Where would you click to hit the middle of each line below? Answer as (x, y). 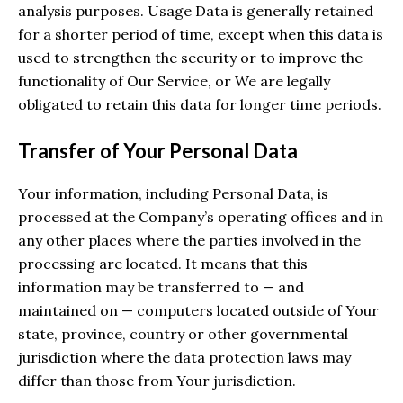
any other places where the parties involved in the (189, 241)
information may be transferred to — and (161, 287)
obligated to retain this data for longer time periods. (200, 104)
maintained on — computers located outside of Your (198, 311)
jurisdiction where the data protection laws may (184, 358)
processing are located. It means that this (163, 264)
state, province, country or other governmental (183, 334)
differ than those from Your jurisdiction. (157, 381)
